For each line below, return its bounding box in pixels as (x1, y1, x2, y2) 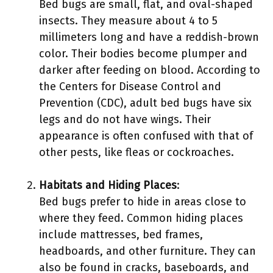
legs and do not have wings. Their (39, 113, 211, 126)
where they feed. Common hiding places (39, 211, 243, 225)
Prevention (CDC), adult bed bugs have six (39, 96, 252, 110)
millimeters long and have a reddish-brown (39, 30, 259, 44)
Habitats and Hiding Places (39, 179, 177, 192)
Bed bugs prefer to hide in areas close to (39, 195, 246, 208)
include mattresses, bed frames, (39, 228, 203, 241)
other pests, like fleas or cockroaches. (39, 146, 234, 159)
